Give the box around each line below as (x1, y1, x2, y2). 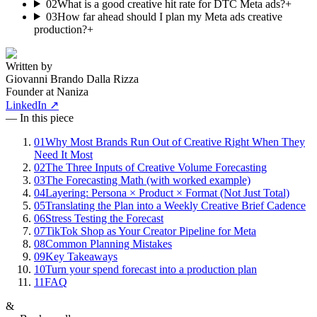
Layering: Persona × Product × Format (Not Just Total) (45, 186, 289, 199)
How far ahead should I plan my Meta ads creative (57, 10, 282, 23)
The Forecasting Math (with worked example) (45, 173, 250, 186)
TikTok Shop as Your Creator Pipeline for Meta (45, 224, 256, 237)
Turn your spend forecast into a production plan (45, 263, 257, 275)
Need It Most (34, 148, 93, 161)
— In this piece (6, 111, 74, 124)
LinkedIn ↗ (6, 98, 59, 111)
